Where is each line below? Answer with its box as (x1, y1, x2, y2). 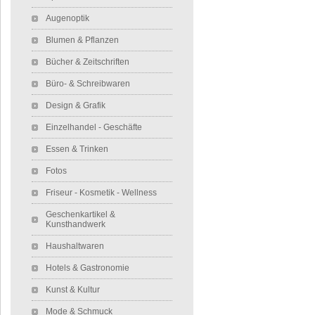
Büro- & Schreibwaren (46, 78, 130, 89)
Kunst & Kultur (46, 284, 100, 295)
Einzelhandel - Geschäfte (46, 122, 142, 132)
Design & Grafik (46, 100, 105, 110)
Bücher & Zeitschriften (46, 56, 129, 67)
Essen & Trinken (46, 143, 108, 154)
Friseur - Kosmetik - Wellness (46, 187, 157, 198)
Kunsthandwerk (46, 219, 105, 229)
